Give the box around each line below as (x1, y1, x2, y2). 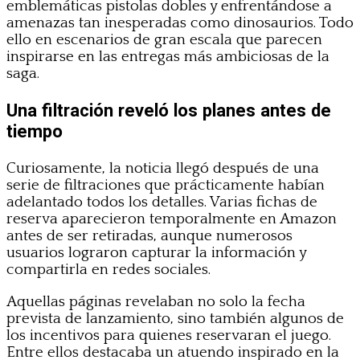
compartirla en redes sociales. (6, 260, 211, 278)
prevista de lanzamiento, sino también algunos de (6, 309, 344, 327)
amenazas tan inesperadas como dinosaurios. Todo (6, 14, 354, 32)
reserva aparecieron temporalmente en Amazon (6, 210, 337, 227)
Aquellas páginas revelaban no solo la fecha (6, 292, 305, 310)
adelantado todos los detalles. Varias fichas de (6, 193, 317, 211)
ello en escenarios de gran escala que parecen (6, 31, 322, 49)
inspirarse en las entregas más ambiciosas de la (6, 48, 329, 66)
